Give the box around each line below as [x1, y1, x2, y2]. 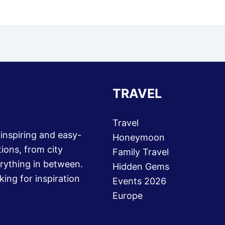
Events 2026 [113, 176, 166, 186]
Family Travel [113, 147, 169, 157]
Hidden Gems [113, 161, 169, 172]
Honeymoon [113, 132, 165, 143]
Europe [113, 190, 143, 201]
